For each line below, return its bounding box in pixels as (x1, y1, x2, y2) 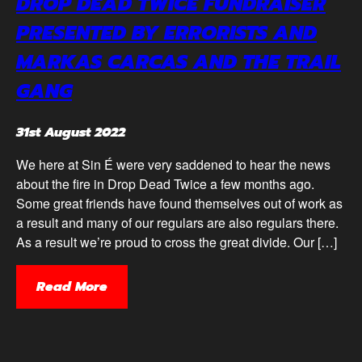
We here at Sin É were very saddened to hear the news (16, 154, 330, 174)
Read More (36, 276, 107, 297)
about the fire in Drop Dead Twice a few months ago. (16, 174, 314, 193)
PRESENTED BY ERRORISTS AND (16, 18, 317, 48)
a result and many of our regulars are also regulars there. (16, 213, 339, 232)
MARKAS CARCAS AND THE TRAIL (16, 47, 341, 77)
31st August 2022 (16, 122, 125, 142)
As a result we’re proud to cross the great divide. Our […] (16, 232, 337, 251)
